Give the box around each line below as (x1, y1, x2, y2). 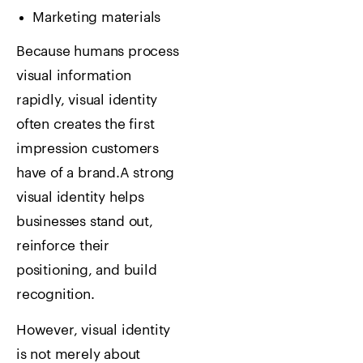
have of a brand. (16, 165, 120, 180)
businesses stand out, (16, 214, 153, 228)
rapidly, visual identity (16, 92, 158, 107)
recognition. (16, 287, 95, 301)
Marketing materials (32, 10, 161, 24)
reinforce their (16, 238, 110, 253)
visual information (16, 68, 131, 83)
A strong (119, 165, 175, 180)
